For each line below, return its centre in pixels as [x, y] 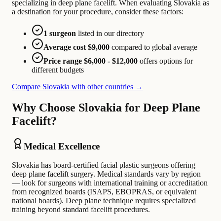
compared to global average [153, 47]
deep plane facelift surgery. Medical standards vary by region [106, 174]
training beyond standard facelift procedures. [81, 210]
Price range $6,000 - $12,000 [91, 61]
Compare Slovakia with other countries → [77, 86]
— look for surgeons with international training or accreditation [110, 183]
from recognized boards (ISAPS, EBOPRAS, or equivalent [104, 192]
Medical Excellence [62, 146]
